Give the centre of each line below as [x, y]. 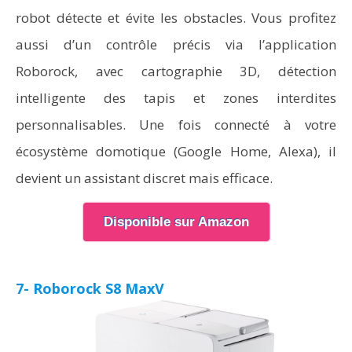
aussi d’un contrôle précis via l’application [176, 44]
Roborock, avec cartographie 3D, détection [176, 71]
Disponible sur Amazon [176, 222]
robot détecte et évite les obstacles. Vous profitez [176, 18]
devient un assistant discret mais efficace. [144, 178]
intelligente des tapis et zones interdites [176, 98]
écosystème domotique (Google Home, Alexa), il [176, 151]
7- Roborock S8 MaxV [90, 288]
